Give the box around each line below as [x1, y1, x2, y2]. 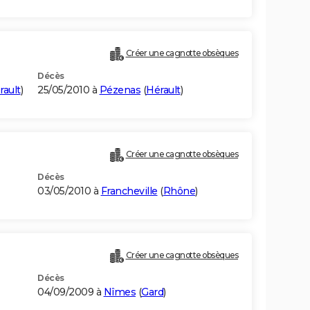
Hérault [146, 84, 181, 97]
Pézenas [99, 84, 140, 97]
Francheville [100, 185, 158, 198]
